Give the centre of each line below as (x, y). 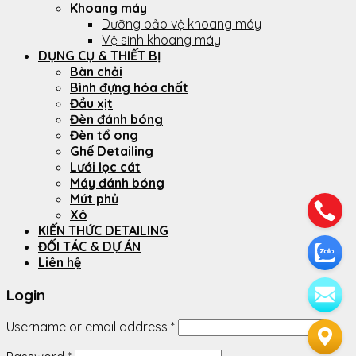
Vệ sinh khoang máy (161, 40)
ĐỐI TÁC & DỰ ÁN (89, 247)
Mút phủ (94, 199)
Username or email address (89, 327)
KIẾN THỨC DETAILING (103, 231)
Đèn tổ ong (104, 135)
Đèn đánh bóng (116, 120)
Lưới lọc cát (105, 167)
